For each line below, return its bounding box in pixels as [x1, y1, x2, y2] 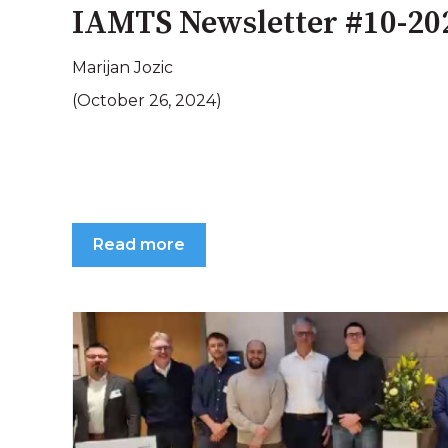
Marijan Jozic [72, 57, 173, 77]
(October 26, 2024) [72, 91, 222, 111]
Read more [93, 234, 185, 254]
